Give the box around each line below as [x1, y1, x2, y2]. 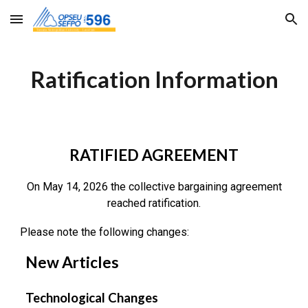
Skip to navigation [211, 19, 297, 32]
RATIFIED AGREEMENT [69, 146, 239, 164]
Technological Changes [25, 289, 159, 305]
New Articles [25, 253, 120, 272]
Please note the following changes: [20, 225, 190, 239]
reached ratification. [107, 197, 201, 210]
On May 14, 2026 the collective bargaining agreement [26, 180, 282, 193]
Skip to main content [11, 19, 109, 32]
